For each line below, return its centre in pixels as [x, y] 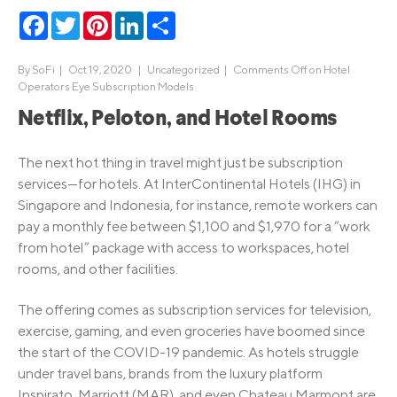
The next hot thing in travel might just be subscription [180, 162]
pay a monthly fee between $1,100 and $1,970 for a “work [194, 226]
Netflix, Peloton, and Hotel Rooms [177, 120]
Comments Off [270, 70]
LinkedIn [171, 19]
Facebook [79, 19]
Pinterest [140, 19]
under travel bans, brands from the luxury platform [170, 373]
